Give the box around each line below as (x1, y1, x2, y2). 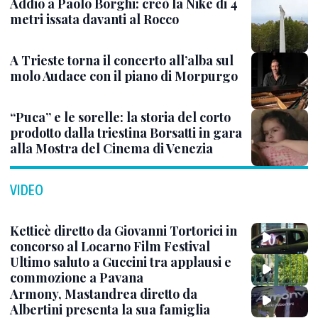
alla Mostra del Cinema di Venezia (10, 140, 213, 158)
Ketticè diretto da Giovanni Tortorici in (10, 222, 237, 240)
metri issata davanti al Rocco (10, 11, 179, 28)
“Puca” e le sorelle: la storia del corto (10, 109, 231, 126)
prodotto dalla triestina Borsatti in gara (10, 124, 242, 142)
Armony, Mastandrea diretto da (10, 285, 197, 302)
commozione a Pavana (10, 269, 143, 287)
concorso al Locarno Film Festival (10, 238, 210, 256)
